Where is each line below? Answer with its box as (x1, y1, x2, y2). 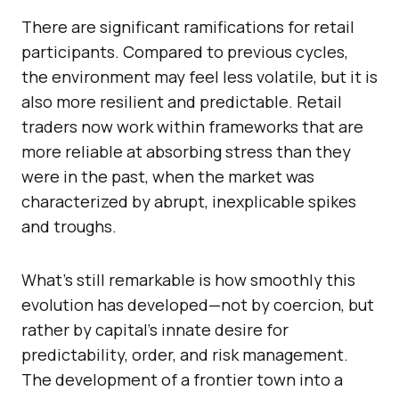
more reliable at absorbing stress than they (21, 141, 351, 163)
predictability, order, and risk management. (21, 344, 348, 366)
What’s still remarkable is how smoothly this (21, 269, 355, 291)
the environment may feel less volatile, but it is (21, 66, 378, 88)
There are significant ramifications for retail (21, 16, 354, 38)
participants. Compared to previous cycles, (21, 41, 348, 63)
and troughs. (21, 216, 117, 238)
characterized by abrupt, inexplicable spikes (21, 191, 356, 213)
